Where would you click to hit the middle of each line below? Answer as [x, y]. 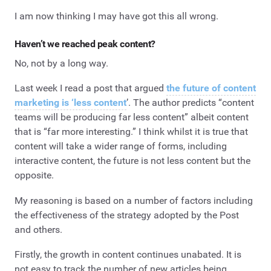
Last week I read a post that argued [90, 88]
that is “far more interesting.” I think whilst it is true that [131, 132]
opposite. [34, 175]
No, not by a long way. [61, 63]
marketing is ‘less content [70, 103]
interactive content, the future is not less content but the [132, 161]
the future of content [211, 88]
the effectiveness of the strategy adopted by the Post [127, 215]
